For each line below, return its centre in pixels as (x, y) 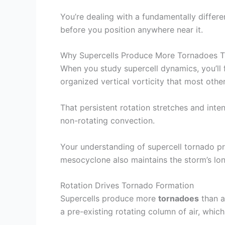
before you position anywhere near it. (132, 29)
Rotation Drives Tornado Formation (127, 186)
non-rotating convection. (107, 120)
